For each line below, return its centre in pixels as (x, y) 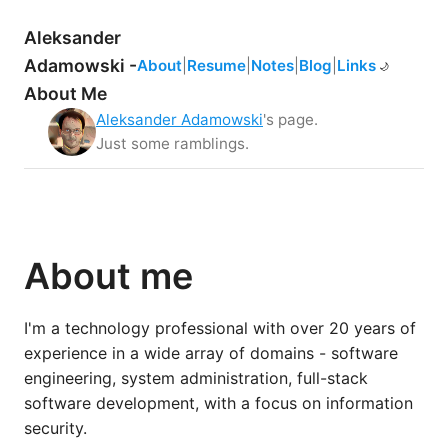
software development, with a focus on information (218, 403)
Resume (216, 65)
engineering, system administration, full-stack (196, 378)
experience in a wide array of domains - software (211, 353)
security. (55, 428)
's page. (290, 119)
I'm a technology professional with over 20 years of (220, 328)
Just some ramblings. (172, 143)
